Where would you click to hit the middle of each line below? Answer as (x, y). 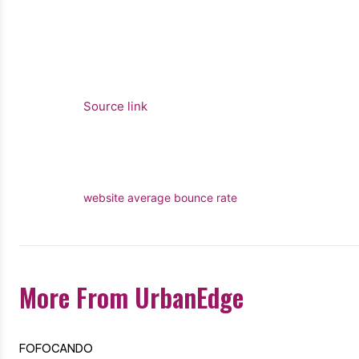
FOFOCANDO (56, 348)
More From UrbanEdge (131, 296)
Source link (115, 106)
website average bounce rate (160, 197)
